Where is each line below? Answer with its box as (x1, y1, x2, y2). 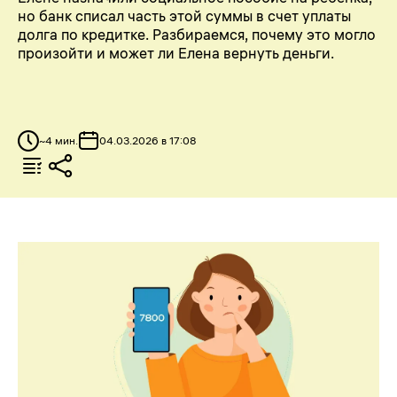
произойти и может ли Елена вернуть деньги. (18, 43, 334, 62)
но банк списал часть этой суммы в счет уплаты (18, 6, 351, 25)
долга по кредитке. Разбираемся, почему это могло (18, 25, 376, 43)
